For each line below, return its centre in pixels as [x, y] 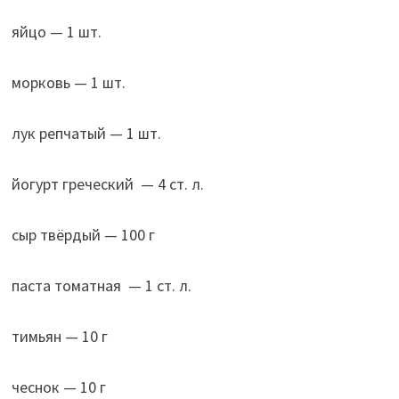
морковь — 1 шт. [68, 82]
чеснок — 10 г [58, 387]
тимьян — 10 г [59, 336]
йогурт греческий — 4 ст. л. [107, 183]
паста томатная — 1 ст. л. [101, 285]
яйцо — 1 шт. [56, 31]
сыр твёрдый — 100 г [83, 234]
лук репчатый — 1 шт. [86, 133]
